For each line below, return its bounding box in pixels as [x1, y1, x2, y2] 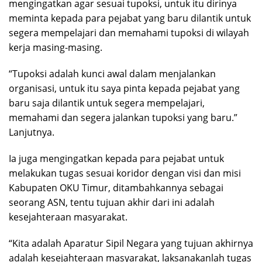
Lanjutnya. [9, 125, 54, 139]
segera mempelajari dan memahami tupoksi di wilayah [9, 26, 249, 39]
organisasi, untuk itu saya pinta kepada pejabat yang [9, 81, 240, 95]
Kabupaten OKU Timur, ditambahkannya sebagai [9, 181, 223, 194]
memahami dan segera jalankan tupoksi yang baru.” [9, 111, 237, 124]
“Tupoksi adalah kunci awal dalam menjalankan [9, 67, 216, 80]
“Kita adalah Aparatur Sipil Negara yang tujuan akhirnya [9, 236, 253, 250]
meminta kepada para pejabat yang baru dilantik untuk [9, 11, 251, 25]
